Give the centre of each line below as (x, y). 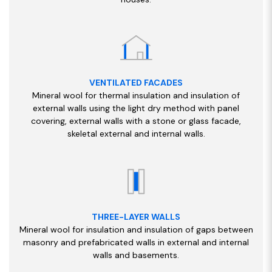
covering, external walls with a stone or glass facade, (136, 121)
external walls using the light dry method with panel (136, 108)
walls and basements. (136, 255)
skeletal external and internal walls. (136, 133)
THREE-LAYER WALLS (136, 216)
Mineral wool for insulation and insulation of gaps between (136, 229)
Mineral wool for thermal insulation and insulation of (136, 95)
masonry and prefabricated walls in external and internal (136, 242)
